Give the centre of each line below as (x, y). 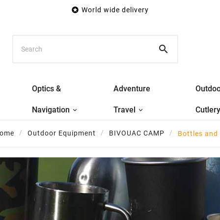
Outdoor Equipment (62, 133)
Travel (125, 110)
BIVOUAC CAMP (137, 133)
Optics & (47, 88)
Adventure (132, 88)
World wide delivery (115, 10)
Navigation (51, 110)
